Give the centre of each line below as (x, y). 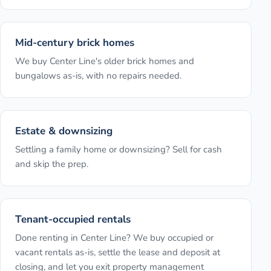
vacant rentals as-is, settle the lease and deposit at (118, 253)
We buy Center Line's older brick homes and (105, 61)
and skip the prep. (52, 164)
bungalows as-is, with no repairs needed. (98, 76)
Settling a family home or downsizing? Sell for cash (119, 150)
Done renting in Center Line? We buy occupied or (114, 238)
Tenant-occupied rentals (73, 220)
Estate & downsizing (64, 131)
